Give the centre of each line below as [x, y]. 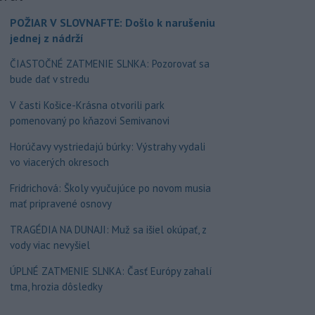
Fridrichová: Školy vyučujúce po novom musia [110, 188]
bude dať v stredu [49, 79]
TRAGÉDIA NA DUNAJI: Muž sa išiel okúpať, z [108, 230]
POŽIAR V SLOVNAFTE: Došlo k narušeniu [112, 23]
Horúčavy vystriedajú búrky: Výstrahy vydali [107, 147]
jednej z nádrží [46, 38]
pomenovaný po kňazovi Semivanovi [89, 121]
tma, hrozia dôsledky [56, 287]
